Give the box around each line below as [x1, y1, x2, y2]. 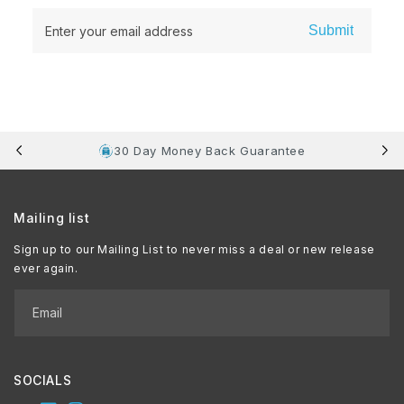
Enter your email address [45, 23, 193, 39]
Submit [308, 23, 353, 38]
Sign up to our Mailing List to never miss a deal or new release [14, 243, 375, 256]
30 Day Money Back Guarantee [114, 142, 306, 158]
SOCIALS [14, 372, 72, 388]
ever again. [14, 262, 78, 275]
